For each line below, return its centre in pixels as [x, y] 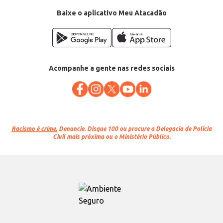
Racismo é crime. [34, 129]
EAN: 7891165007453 [35, 4]
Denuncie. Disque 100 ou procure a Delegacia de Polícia [134, 129]
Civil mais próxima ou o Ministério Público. [111, 137]
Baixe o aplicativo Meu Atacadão [111, 13]
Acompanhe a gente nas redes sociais [111, 68]
